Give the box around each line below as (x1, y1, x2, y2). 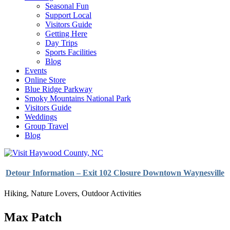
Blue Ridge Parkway (25, 85, 92, 93)
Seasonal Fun (45, 2, 89, 10)
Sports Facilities (45, 48, 97, 56)
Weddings (25, 112, 57, 121)
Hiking (4, 188, 27, 198)
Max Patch (4, 210, 62, 224)
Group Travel (25, 122, 68, 130)
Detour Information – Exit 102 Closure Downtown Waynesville (6, 168, 224, 178)
